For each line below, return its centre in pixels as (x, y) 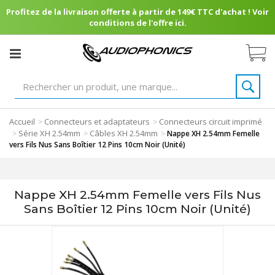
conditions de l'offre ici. (137, 23)
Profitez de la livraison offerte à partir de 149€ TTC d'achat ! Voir (137, 12)
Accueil (22, 122)
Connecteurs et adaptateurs (97, 122)
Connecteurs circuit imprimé (211, 122)
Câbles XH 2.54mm (124, 133)
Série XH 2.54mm (49, 133)
